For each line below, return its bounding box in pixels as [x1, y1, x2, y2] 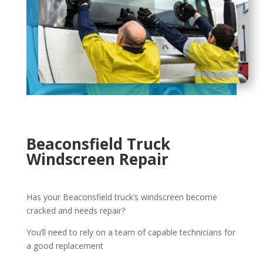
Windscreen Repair [26, 148, 168, 170]
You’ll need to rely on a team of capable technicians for [26, 226, 235, 238]
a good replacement [26, 240, 103, 251]
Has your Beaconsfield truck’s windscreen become [26, 191, 217, 203]
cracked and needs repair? [26, 204, 125, 216]
